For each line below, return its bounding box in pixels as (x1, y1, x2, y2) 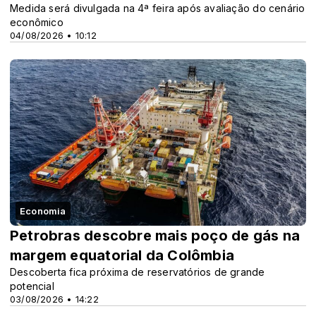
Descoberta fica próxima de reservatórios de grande (10, 265, 265, 278)
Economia (20, 205, 66, 217)
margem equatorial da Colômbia (10, 246, 235, 264)
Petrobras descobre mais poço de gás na (10, 226, 300, 244)
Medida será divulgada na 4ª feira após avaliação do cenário (10, 1, 305, 14)
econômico (10, 16, 63, 28)
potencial (10, 279, 54, 292)
